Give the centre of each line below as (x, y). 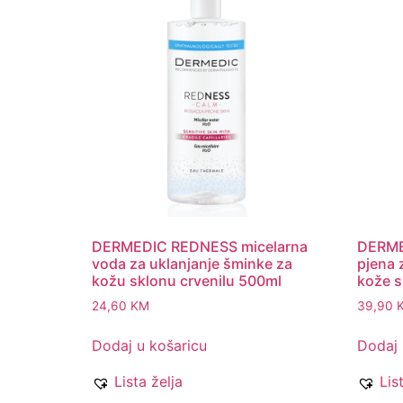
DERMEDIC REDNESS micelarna (200, 246)
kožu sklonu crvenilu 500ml (187, 280)
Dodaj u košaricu (149, 346)
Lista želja (148, 382)
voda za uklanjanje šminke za (192, 263)
